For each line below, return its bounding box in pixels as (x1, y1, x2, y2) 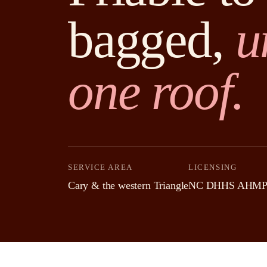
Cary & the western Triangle (68, 179, 189, 191)
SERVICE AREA (68, 163, 133, 172)
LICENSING (188, 163, 237, 172)
